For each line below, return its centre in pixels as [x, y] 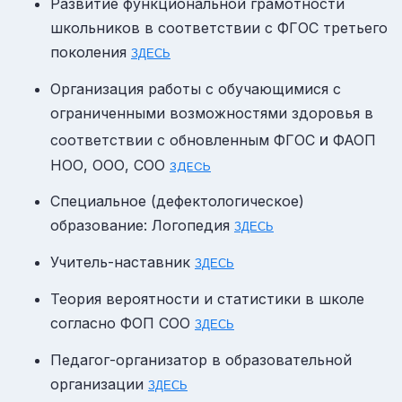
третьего [353, 28]
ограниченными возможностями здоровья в [212, 113]
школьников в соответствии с [164, 28]
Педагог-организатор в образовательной [201, 359]
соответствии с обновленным [162, 140]
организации [99, 384]
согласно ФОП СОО [122, 323]
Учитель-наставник [122, 262]
